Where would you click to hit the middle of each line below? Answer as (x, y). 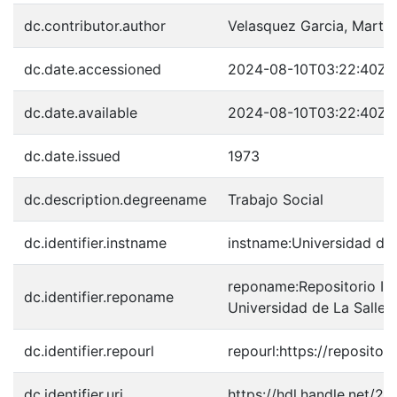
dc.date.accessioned (93, 69)
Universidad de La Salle (307, 307)
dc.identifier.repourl (89, 351)
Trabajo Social (276, 199)
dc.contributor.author (95, 26)
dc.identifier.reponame (99, 297)
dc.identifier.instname (95, 243)
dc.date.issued (72, 156)
